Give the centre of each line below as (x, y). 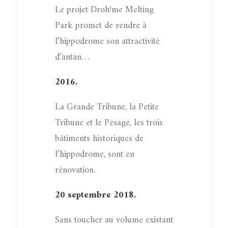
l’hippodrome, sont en (95, 154)
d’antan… (72, 57)
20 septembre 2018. (95, 195)
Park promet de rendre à (101, 25)
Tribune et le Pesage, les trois (109, 123)
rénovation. (75, 170)
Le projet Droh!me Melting (104, 10)
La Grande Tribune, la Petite (107, 107)
